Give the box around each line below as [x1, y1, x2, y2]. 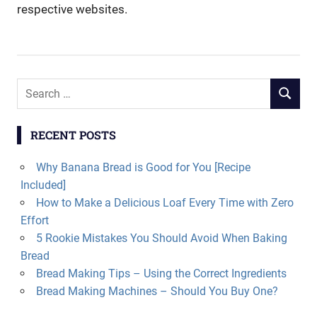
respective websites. [17, 2, 127, 16]
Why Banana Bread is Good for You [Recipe [35, 160, 250, 174]
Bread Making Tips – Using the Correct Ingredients [35, 266, 287, 280]
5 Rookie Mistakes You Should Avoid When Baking [35, 231, 287, 245]
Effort [20, 213, 49, 227]
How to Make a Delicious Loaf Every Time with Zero [35, 195, 294, 209]
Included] [20, 178, 66, 192]
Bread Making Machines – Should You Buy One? [35, 284, 278, 298]
